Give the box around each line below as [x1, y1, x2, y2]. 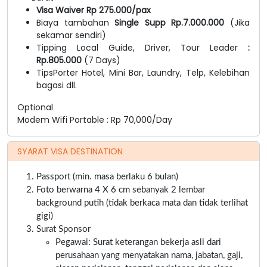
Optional [17, 101, 53, 113]
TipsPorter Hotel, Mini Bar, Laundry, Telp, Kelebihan [36, 66, 250, 79]
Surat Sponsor [36, 224, 91, 234]
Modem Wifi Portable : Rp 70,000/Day [17, 113, 172, 126]
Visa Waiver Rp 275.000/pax [36, 4, 151, 16]
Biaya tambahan [36, 16, 115, 29]
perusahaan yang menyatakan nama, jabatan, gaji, [55, 250, 243, 260]
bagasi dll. [36, 79, 77, 91]
